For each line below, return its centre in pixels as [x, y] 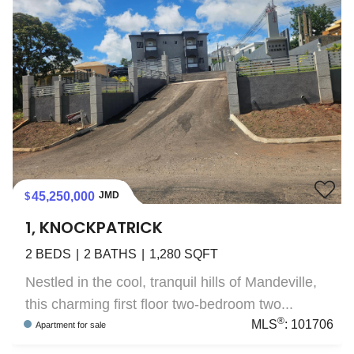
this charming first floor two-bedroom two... [159, 304]
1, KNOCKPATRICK [94, 227]
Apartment [55, 324]
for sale [91, 324]
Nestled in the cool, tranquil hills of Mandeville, [171, 282]
